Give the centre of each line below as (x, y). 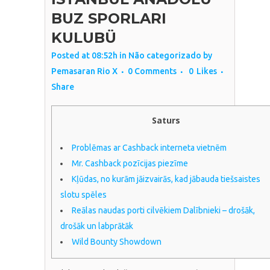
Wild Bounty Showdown (117, 241)
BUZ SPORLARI (109, 18)
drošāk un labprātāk (97, 226)
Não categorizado (165, 55)
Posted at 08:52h (84, 55)
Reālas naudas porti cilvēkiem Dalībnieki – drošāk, (163, 210)
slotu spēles (83, 194)
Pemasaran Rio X (84, 71)
